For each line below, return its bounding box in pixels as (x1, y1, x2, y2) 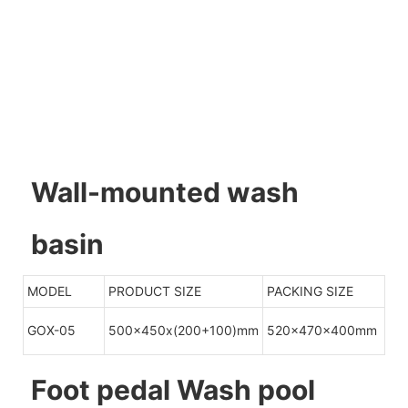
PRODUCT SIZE (108, 282, 201, 299)
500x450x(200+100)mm (108, 321, 259, 338)
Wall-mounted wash (30, 176, 299, 209)
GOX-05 (27, 321, 76, 338)
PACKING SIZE (267, 282, 353, 299)
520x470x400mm (267, 321, 377, 338)
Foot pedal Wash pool (30, 372, 315, 406)
